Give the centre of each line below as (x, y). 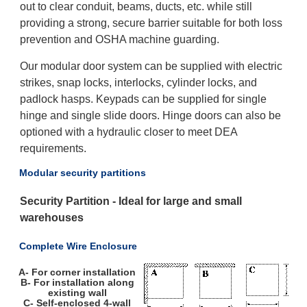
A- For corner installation (77, 272)
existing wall (77, 292)
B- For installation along (77, 282)
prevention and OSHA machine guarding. (121, 39)
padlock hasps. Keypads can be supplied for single (143, 99)
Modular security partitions (82, 173)
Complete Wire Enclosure (78, 246)
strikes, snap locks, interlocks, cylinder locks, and (138, 82)
